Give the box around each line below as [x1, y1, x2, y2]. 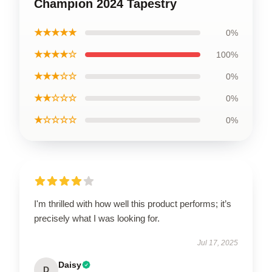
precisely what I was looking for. [34, 212, 160, 223]
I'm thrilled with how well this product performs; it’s [34, 198, 231, 209]
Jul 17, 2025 [197, 238, 238, 247]
